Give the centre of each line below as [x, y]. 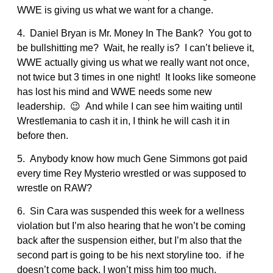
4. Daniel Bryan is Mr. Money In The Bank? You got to [134, 33]
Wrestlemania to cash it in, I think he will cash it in [123, 121]
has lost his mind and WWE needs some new [115, 91]
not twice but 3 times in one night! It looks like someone [136, 77]
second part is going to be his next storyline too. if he [131, 255]
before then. [43, 135]
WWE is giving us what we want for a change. [115, 10]
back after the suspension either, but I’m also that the [129, 240]
